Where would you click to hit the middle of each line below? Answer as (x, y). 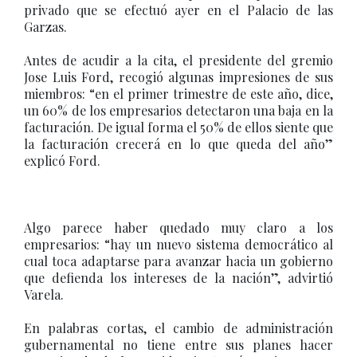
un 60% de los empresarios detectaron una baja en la (178, 110)
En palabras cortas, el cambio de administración (178, 328)
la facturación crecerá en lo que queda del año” (178, 144)
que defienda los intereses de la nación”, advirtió (178, 278)
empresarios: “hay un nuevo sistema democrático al (178, 244)
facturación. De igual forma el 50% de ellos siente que (178, 127)
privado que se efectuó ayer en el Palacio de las (178, 10)
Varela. (44, 294)
